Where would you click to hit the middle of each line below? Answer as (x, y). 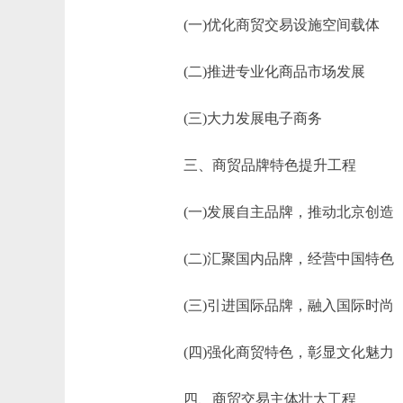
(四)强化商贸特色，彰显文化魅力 (274, 352)
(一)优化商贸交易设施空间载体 (267, 25)
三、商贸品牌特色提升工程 (255, 165)
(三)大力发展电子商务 (238, 118)
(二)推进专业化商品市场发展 (260, 72)
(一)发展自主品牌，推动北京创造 (274, 212)
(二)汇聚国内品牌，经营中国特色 (274, 259)
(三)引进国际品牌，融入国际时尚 (274, 305)
